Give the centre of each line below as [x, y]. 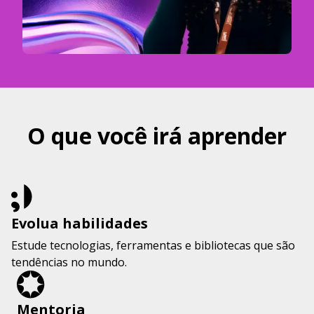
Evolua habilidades [80, 223]
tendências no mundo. [69, 262]
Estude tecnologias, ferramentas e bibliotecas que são [153, 245]
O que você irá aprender [157, 135]
